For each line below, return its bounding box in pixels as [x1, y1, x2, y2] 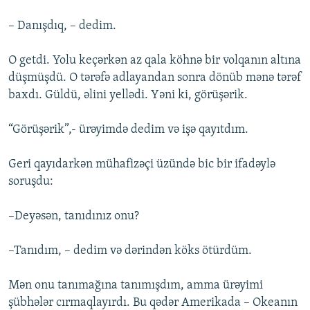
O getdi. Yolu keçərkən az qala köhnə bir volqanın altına [8, 54, 301, 68]
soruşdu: [8, 175, 53, 189]
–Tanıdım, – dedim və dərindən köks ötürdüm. [8, 244, 252, 258]
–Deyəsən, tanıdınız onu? [8, 210, 139, 224]
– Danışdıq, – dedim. [8, 19, 116, 33]
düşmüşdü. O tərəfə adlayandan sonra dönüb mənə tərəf [8, 71, 302, 85]
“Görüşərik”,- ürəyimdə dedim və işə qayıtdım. [8, 123, 248, 137]
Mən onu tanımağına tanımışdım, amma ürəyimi [8, 279, 263, 293]
